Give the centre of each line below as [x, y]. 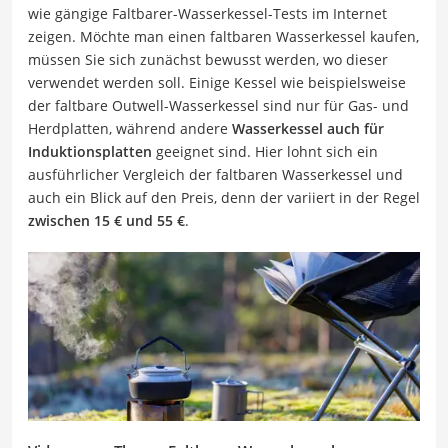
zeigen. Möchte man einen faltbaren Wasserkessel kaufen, [223, 36]
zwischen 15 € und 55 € [106, 220]
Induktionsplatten [90, 151]
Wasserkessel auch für [308, 128]
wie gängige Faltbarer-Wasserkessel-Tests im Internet [207, 13]
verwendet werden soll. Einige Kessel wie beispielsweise [217, 82]
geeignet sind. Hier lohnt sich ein [265, 151]
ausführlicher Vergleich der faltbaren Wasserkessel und [215, 174]
